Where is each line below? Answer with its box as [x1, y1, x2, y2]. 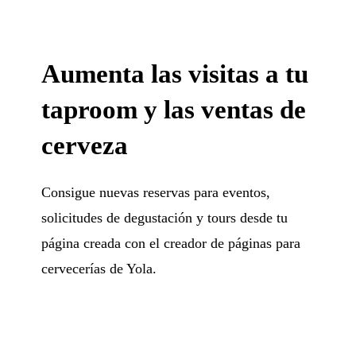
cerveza [41, 130, 129, 160]
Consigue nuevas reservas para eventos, [41, 184, 271, 200]
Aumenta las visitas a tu [41, 59, 309, 88]
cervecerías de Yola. [41, 260, 157, 277]
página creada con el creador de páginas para [41, 234, 301, 251]
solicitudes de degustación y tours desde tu [41, 209, 288, 226]
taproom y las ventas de [41, 95, 307, 124]
